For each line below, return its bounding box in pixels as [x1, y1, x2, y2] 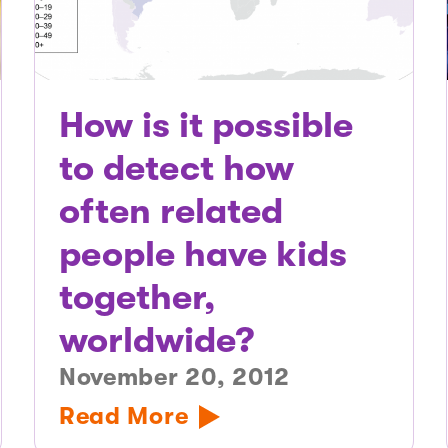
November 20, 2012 [58, 363, 291, 392]
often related [58, 191, 283, 233]
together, [58, 277, 216, 319]
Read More [58, 402, 189, 431]
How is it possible [58, 105, 353, 147]
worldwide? [58, 320, 254, 362]
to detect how [58, 148, 294, 190]
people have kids [58, 234, 347, 276]
